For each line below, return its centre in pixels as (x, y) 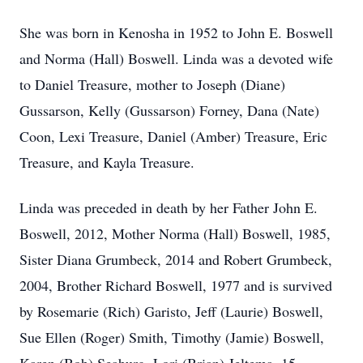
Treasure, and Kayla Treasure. (107, 162)
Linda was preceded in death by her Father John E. (169, 207)
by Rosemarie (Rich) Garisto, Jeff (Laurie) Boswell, (171, 311)
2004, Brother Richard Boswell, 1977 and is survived (176, 285)
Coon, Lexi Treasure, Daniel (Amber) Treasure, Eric (173, 136)
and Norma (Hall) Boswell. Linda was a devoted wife (176, 58)
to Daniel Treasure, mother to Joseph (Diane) (152, 84)
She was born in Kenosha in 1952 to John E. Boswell (176, 32)
